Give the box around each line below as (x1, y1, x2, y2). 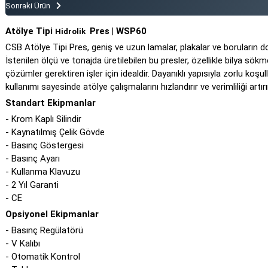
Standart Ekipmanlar (5, 98, 96, 108)
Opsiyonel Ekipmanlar (5, 209, 99, 220)
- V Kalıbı (5, 238, 41, 249)
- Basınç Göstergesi (5, 140, 84, 151)
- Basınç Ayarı (5, 153, 63, 164)
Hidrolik (55, 27, 88, 36)
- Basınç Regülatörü (5, 225, 84, 236)
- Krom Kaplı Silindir (5, 114, 82, 124)
